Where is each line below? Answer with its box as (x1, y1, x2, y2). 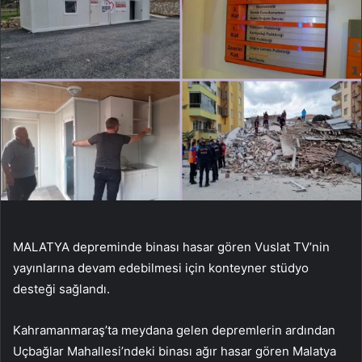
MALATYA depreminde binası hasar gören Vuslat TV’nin (13, 238, 330, 255)
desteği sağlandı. (13, 280, 110, 297)
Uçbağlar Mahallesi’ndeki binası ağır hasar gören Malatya (13, 343, 336, 359)
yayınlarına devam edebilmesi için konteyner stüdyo (13, 259, 309, 276)
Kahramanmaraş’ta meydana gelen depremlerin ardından (13, 322, 335, 338)
